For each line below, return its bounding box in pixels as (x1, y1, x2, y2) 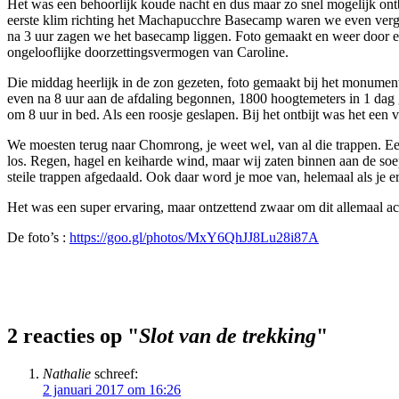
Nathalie (43, 365, 91, 381)
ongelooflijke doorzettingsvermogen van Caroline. (7, 45, 289, 61)
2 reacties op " (7, 323, 139, 347)
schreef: (94, 365, 138, 381)
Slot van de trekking (139, 323, 316, 347)
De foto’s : (7, 230, 69, 246)
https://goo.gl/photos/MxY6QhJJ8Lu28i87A (69, 230, 319, 246)
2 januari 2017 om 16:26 (43, 381, 181, 397)
